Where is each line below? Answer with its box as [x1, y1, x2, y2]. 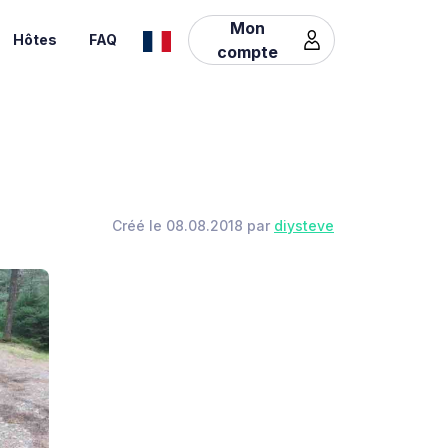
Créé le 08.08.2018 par [112, 217, 274, 234]
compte [217, 41, 279, 62]
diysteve [274, 217, 334, 234]
